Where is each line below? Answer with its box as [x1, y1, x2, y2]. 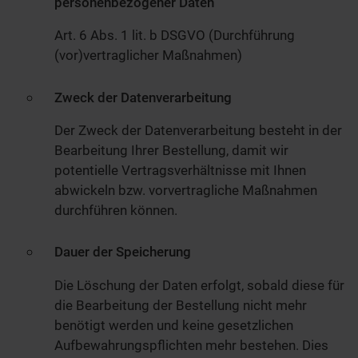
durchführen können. [54, 201, 177, 218]
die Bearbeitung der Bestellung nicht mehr [54, 296, 307, 313]
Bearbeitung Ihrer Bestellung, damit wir [54, 141, 288, 158]
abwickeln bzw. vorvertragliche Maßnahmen [54, 181, 317, 198]
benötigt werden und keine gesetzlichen [54, 316, 293, 333]
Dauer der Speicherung [54, 244, 191, 261]
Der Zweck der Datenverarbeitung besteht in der [54, 121, 342, 138]
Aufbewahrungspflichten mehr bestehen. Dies [54, 336, 328, 353]
